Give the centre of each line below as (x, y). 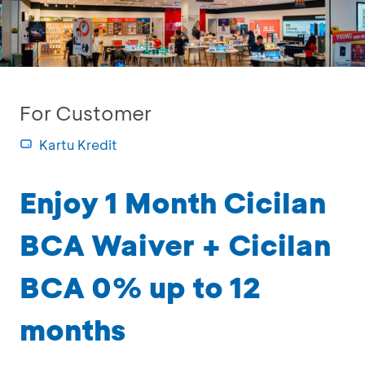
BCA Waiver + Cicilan (175, 244)
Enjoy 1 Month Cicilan (173, 202)
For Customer (86, 113)
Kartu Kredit (78, 145)
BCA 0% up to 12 (140, 287)
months (73, 329)
